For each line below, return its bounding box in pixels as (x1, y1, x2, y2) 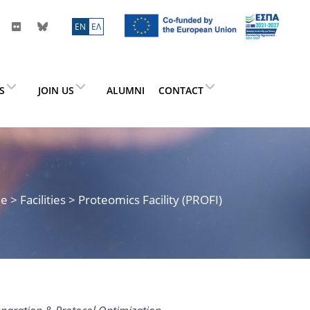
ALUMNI (106, 83, 145, 97)
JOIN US (37, 83, 74, 97)
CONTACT (158, 83, 203, 97)
